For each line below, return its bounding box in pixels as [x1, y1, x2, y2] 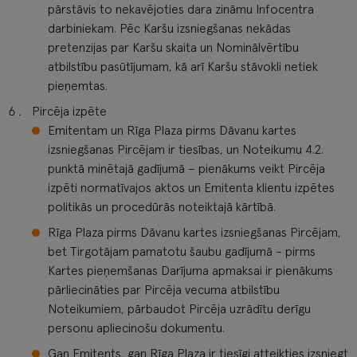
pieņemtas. [48, 80, 108, 92]
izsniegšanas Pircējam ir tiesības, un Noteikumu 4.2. [48, 143, 324, 156]
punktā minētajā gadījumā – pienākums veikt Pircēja [48, 163, 325, 175]
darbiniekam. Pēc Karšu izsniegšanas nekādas [48, 22, 291, 35]
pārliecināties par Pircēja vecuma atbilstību [48, 284, 280, 296]
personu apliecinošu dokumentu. [48, 322, 225, 335]
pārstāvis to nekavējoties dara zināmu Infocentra [48, 3, 314, 16]
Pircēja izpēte [32, 105, 107, 118]
